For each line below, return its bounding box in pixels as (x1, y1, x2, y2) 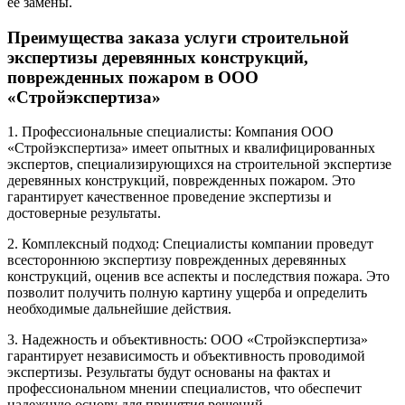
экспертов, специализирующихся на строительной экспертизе (7, 156, 391, 173)
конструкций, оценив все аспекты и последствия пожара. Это (7, 268, 390, 285)
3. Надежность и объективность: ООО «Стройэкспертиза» (7, 332, 368, 348)
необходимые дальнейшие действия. (7, 301, 231, 317)
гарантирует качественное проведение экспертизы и (7, 189, 332, 205)
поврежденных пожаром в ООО (7, 67, 259, 87)
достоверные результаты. (7, 205, 161, 221)
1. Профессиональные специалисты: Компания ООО (7, 124, 334, 140)
